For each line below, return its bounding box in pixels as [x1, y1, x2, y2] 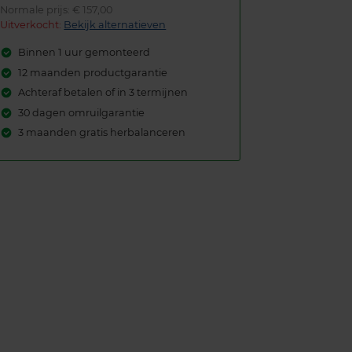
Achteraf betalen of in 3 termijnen [17, 86, 188, 99]
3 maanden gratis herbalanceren [17, 126, 185, 138]
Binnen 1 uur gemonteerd [17, 46, 150, 59]
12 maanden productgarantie [17, 66, 167, 79]
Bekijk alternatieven [64, 19, 167, 31]
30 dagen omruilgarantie [17, 106, 145, 119]
